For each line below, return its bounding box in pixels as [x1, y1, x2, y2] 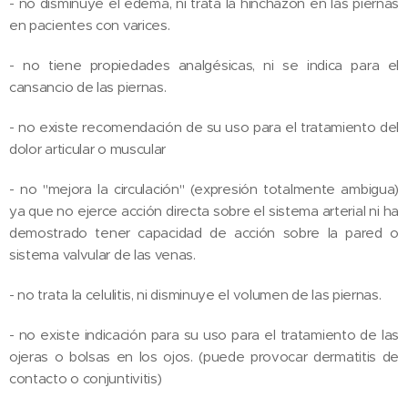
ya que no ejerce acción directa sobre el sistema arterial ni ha [9, 201, 399, 219]
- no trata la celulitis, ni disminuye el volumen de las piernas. [9, 285, 385, 303]
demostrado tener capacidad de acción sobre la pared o [9, 223, 399, 241]
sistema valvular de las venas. [9, 245, 199, 263]
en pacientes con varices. [9, 15, 174, 34]
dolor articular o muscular [9, 139, 169, 158]
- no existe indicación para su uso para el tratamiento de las [9, 325, 399, 343]
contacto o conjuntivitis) [9, 369, 162, 387]
